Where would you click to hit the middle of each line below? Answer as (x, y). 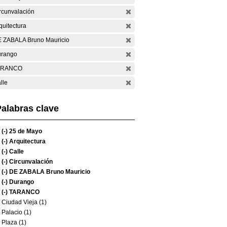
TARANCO (24, 192)
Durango (21, 182)
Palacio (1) (16, 212)
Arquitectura (27, 141)
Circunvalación (30, 162)
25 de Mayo (25, 131)
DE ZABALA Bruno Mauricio (49, 172)
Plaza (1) (14, 222)
